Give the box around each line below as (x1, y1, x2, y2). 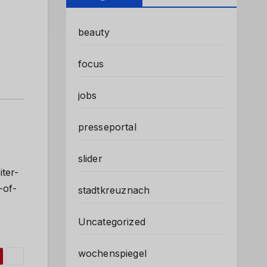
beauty (77, 26, 110, 38)
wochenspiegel (77, 247, 147, 259)
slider (77, 153, 103, 164)
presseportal (77, 121, 136, 133)
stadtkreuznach (77, 184, 150, 196)
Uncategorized (77, 216, 146, 228)
